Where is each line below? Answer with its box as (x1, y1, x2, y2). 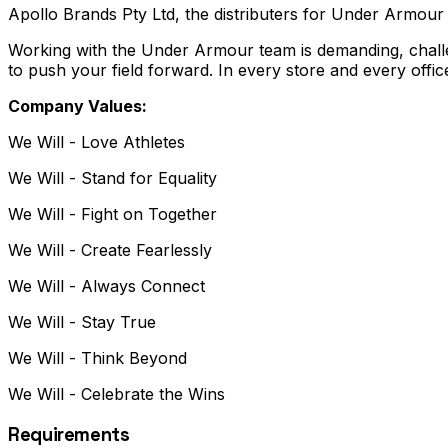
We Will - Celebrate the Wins (8, 384, 225, 405)
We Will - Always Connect (8, 276, 205, 297)
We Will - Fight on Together (8, 204, 217, 225)
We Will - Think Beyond (8, 348, 187, 369)
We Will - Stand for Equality (8, 168, 217, 189)
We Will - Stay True (8, 312, 156, 333)
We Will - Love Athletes (8, 132, 185, 153)
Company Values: (8, 96, 147, 117)
